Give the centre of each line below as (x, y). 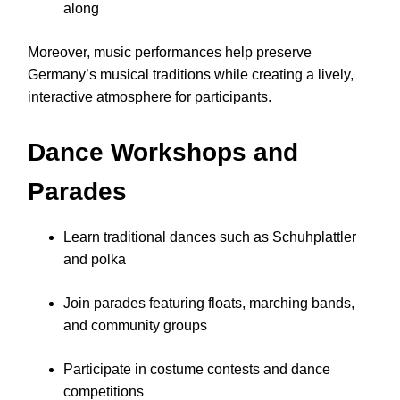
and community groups (135, 326)
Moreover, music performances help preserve (170, 53)
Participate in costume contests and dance (197, 370)
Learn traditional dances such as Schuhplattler (210, 237)
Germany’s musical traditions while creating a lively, (191, 75)
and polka (95, 260)
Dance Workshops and (163, 153)
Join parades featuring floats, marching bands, (209, 304)
